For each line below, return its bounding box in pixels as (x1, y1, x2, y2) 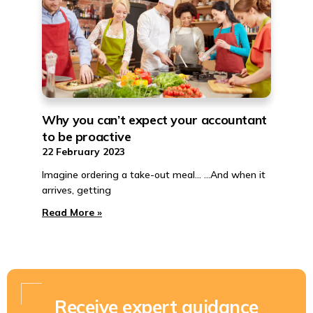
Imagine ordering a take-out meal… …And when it (42, 168, 265, 181)
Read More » (42, 206, 102, 219)
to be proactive (42, 129, 131, 145)
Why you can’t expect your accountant (42, 112, 268, 128)
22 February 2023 (42, 145, 125, 158)
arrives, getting (42, 184, 111, 196)
